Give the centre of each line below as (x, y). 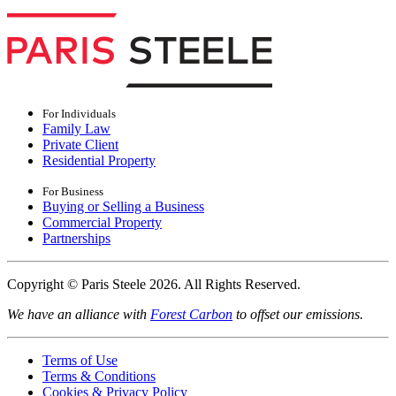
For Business (73, 191)
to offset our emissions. (298, 314)
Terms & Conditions (99, 376)
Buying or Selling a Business (123, 206)
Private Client (80, 145)
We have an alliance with (79, 314)
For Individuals (79, 114)
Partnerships (76, 238)
